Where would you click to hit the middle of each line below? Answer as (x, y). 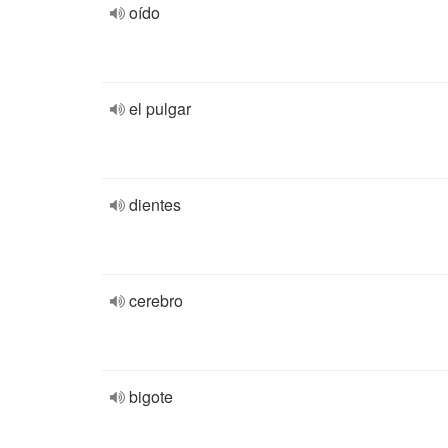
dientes (155, 204)
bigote (151, 396)
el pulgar (160, 108)
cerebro (156, 300)
